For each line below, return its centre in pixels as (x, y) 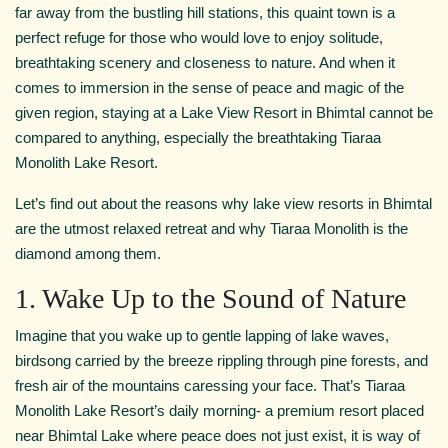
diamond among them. (88, 253)
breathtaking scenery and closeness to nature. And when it (205, 62)
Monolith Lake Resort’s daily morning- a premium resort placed (219, 410)
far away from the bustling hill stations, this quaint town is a (205, 12)
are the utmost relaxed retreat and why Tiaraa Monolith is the (211, 228)
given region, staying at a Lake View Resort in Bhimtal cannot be (224, 112)
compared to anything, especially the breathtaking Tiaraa (198, 137)
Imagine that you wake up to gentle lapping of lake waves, (202, 335)
